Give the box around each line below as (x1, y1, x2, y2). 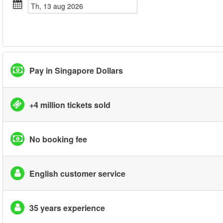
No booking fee (29, 133, 87, 145)
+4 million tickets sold (29, 99, 111, 111)
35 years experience (29, 202, 105, 214)
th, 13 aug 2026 (35, 1, 83, 11)
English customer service (29, 167, 125, 179)
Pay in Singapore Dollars (29, 64, 123, 76)
